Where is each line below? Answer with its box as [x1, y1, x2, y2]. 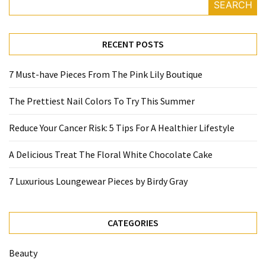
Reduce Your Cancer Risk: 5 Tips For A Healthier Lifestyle [9, 122, 235, 134]
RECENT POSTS [102, 38, 164, 50]
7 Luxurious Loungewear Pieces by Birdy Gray [9, 175, 188, 187]
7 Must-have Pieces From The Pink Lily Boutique [9, 68, 202, 80]
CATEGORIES [107, 217, 159, 229]
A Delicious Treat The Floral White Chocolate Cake [9, 148, 213, 160]
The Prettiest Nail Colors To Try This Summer [9, 95, 195, 107]
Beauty [9, 247, 37, 259]
